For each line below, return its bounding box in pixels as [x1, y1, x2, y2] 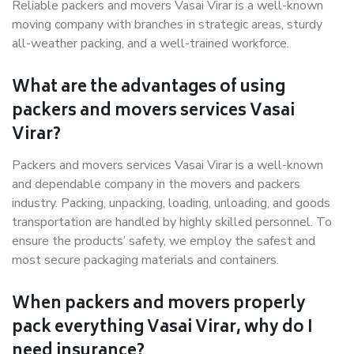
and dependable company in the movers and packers [12, 175, 300, 193]
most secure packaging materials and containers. [12, 251, 279, 269]
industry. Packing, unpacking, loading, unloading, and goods [12, 194, 330, 212]
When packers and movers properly [12, 291, 306, 318]
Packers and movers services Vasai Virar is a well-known [12, 156, 323, 174]
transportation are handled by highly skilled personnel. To [12, 213, 332, 231]
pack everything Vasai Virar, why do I [12, 314, 313, 342]
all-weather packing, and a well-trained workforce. [12, 35, 292, 52]
